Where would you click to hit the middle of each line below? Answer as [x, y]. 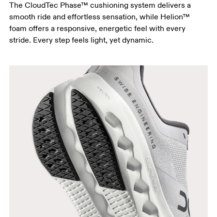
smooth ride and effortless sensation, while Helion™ [100, 17]
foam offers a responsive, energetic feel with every [98, 28]
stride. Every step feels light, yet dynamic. [82, 40]
